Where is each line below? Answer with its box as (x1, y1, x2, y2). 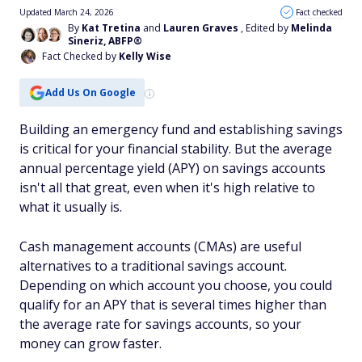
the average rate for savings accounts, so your (19, 315, 301, 333)
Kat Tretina (82, 21, 141, 35)
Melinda (291, 21, 332, 35)
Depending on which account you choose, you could (19, 276, 332, 294)
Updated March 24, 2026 (19, 6, 114, 18)
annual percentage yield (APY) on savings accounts (19, 159, 326, 177)
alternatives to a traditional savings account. (19, 257, 287, 275)
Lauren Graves (163, 21, 238, 35)
